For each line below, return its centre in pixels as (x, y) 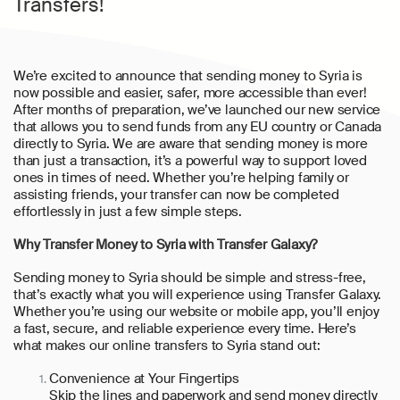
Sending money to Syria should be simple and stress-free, (190, 277)
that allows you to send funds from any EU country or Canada (198, 126)
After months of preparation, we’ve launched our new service (197, 109)
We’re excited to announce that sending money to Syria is (188, 75)
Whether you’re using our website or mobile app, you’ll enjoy (196, 311)
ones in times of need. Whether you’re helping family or (181, 177)
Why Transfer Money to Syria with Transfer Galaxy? (166, 244)
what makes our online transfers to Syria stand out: (167, 345)
